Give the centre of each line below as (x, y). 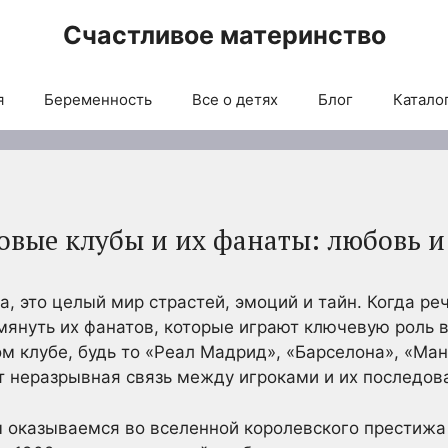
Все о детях (234, 99)
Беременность (97, 99)
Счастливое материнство (224, 35)
